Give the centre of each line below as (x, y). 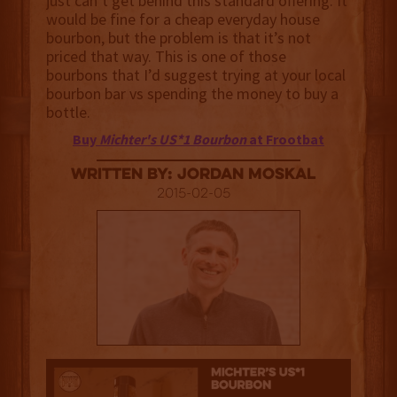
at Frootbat (285, 140)
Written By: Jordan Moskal (194, 175)
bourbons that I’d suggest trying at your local (195, 75)
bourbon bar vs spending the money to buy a (192, 94)
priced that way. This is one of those (166, 57)
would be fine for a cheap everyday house (183, 19)
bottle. (68, 113)
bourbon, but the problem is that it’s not (178, 38)
